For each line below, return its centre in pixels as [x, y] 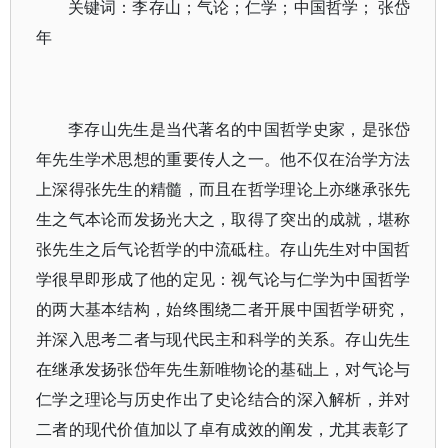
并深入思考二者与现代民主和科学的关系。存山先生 [223, 339]
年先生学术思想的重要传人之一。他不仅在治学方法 [223, 159]
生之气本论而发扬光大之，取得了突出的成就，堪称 [223, 219]
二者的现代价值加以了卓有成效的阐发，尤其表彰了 [223, 429]
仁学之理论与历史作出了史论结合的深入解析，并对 [223, 399]
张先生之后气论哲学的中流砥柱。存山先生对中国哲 [223, 249]
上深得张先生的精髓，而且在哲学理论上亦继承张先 [223, 189]
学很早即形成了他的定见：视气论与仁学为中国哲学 [223, 279]
